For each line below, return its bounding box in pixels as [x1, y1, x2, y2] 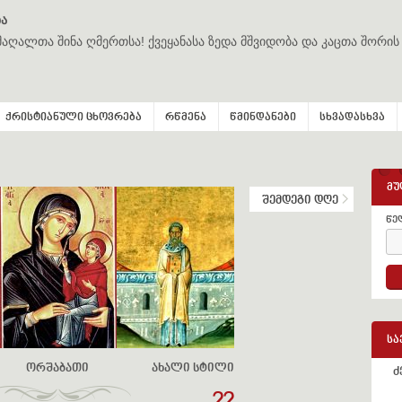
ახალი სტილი [152, 362, 234, 376]
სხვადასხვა [319, 111, 385, 125]
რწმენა [165, 111, 206, 125]
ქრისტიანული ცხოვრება [5, 111, 142, 125]
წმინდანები [230, 111, 296, 125]
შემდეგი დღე [262, 194, 338, 208]
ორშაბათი [26, 362, 89, 376]
